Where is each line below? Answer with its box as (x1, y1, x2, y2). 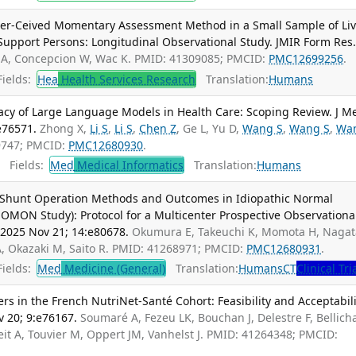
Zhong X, (40, 120, 91, 136)
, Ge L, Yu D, (176, 120, 243, 136)
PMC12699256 (269, 51, 344, 67)
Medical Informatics (74, 157, 184, 173)
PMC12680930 (68, 137, 144, 153)
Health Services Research (58, 71, 196, 87)
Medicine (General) (61, 261, 166, 277)
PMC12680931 (246, 240, 322, 256)
